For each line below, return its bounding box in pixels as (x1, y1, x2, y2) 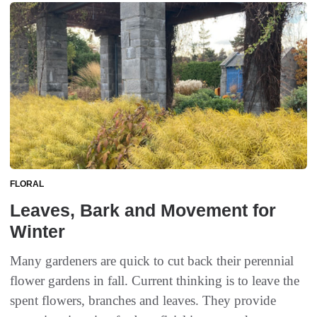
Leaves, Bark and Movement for (10, 200, 276, 221)
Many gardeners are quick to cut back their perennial (10, 253, 294, 269)
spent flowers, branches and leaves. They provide (10, 293, 276, 309)
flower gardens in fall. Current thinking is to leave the (10, 273, 299, 289)
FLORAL (10, 179, 44, 190)
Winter (10, 221, 70, 242)
